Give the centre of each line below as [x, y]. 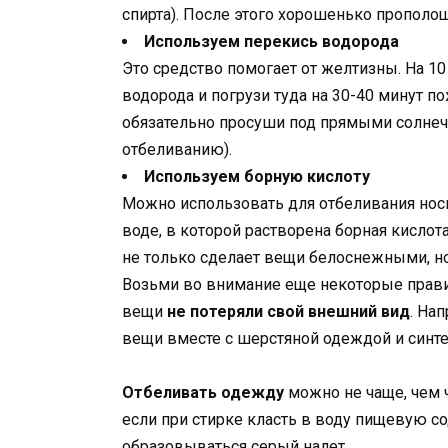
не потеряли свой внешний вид [288, 311]
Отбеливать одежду [203, 392]
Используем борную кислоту [257, 176]
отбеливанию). [177, 149]
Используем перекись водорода [271, 41]
